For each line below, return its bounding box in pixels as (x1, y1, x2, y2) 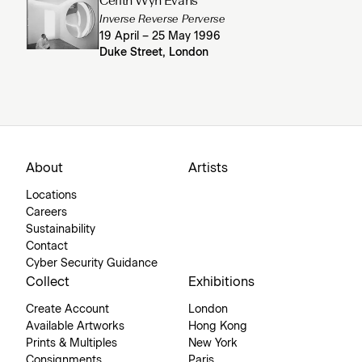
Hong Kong (188, 320, 247, 332)
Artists (188, 161, 228, 175)
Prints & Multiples (26, 337, 117, 349)
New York (188, 337, 238, 349)
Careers (26, 206, 67, 218)
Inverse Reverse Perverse (99, 13, 225, 25)
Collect (26, 275, 69, 288)
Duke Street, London (99, 46, 209, 58)
